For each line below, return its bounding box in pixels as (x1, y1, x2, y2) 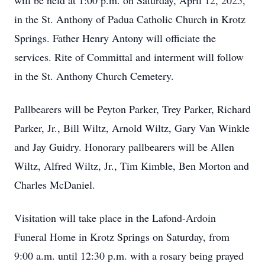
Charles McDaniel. (14, 177, 95, 192)
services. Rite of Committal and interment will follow (14, 50, 244, 64)
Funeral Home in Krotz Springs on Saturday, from (14, 230, 230, 244)
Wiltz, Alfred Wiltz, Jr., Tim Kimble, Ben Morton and (14, 159, 249, 173)
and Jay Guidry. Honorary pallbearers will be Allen (14, 140, 234, 154)
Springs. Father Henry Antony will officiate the (14, 31, 216, 45)
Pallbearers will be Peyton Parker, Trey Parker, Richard (14, 102, 251, 116)
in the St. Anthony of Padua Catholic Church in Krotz (14, 12, 245, 26)
